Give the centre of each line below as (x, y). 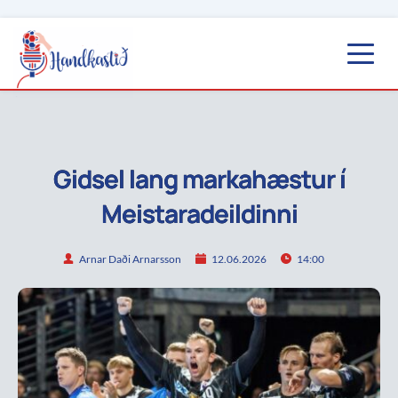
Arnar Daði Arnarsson (130, 259)
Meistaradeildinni (199, 214)
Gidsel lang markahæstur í (199, 179)
